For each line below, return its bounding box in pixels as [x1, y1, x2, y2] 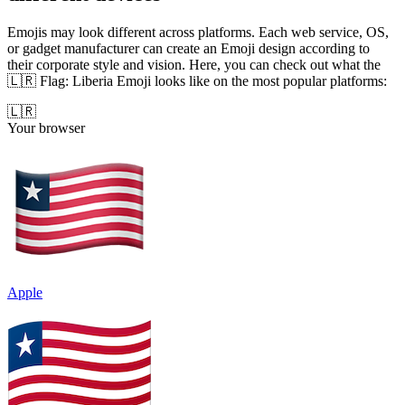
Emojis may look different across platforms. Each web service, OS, [7, 24, 389, 40]
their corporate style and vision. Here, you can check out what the [7, 56, 381, 72]
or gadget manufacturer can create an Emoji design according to [7, 40, 370, 56]
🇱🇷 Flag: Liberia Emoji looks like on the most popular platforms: [7, 72, 387, 89]
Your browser [7, 119, 85, 136]
